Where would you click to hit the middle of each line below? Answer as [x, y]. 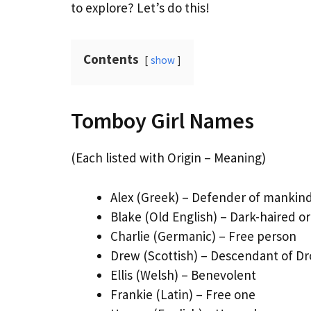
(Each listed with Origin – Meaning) [168, 158]
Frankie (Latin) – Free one [183, 294]
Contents [111, 59]
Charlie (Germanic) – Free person [203, 236]
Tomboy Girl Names [162, 121]
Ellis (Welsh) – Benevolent [183, 275]
